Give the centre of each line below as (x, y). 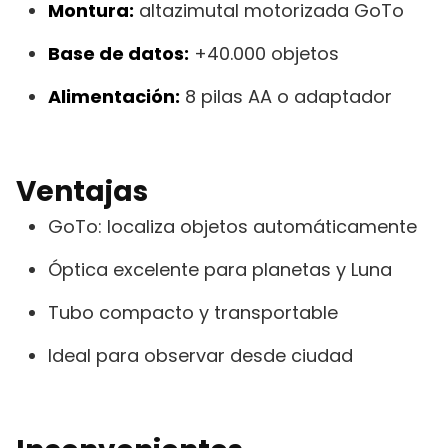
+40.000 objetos (264, 53)
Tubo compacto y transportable (193, 312)
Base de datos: (118, 53)
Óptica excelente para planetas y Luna (220, 269)
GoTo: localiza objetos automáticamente (232, 226)
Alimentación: (114, 96)
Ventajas (82, 191)
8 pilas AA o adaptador (286, 96)
